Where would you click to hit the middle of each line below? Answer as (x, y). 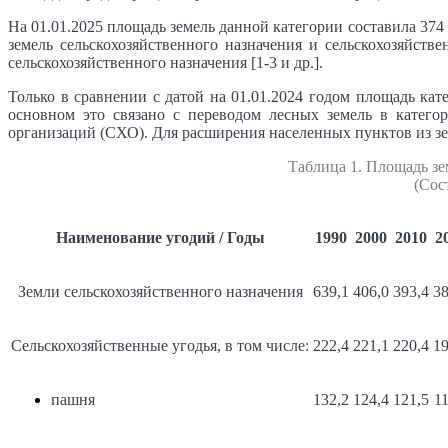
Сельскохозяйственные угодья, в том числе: (160, 345)
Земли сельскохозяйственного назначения (160, 291)
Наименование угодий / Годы (160, 237)
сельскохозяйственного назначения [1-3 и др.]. (165, 62)
